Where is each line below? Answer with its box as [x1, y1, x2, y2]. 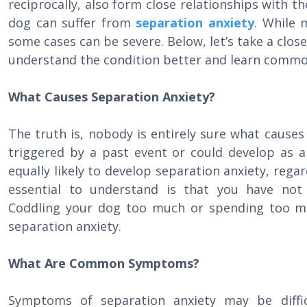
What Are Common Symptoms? [8, 255, 199, 271]
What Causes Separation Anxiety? [8, 88, 215, 105]
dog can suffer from [8, 14, 136, 31]
